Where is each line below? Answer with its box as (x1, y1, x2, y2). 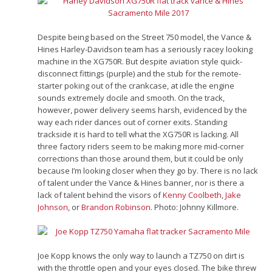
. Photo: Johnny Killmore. (151, 201, 239, 212)
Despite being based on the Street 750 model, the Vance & (38, 31, 252, 42)
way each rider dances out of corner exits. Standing (38, 116, 228, 127)
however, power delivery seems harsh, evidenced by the (38, 104, 248, 115)
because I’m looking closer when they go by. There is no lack (38, 165, 259, 176)
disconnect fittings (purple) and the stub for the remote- (38, 67, 242, 79)
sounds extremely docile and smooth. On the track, (38, 92, 225, 103)
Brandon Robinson (81, 201, 151, 212)
